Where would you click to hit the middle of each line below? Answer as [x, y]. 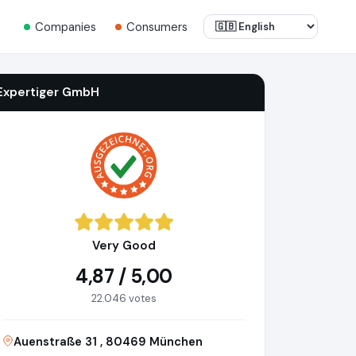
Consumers [157, 27]
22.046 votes [124, 299]
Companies [66, 27]
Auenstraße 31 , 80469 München [108, 342]
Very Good [124, 246]
